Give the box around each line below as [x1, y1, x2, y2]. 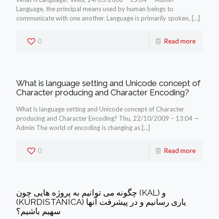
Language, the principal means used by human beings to [16, 5, 174, 13]
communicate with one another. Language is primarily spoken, [16, 14, 190, 22]
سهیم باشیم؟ [16, 206, 61, 217]
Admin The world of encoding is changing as [16, 124, 140, 132]
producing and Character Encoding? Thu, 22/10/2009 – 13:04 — [16, 114, 199, 123]
